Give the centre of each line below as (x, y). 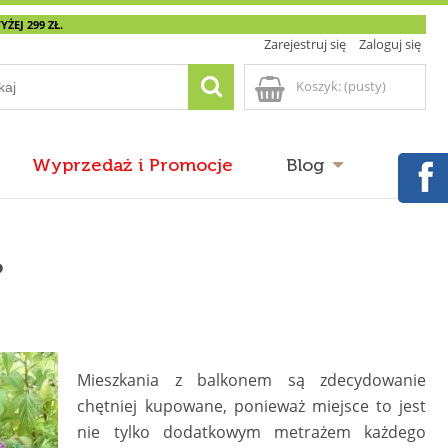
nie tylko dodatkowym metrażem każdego (251, 431)
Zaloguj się (390, 44)
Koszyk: (318, 86)
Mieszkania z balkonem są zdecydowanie (251, 379)
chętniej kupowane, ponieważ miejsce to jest (251, 405)
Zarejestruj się (305, 44)
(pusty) (365, 86)
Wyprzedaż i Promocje (132, 166)
